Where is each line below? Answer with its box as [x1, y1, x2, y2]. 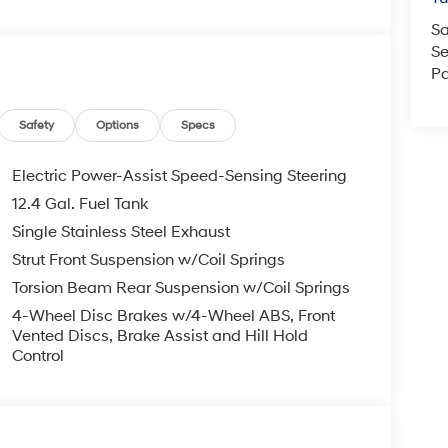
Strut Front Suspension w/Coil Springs [11, 250, 285, 271]
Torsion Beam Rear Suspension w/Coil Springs [11, 278, 350, 299]
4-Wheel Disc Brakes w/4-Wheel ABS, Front [11, 306, 335, 327]
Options [96, 118, 140, 134]
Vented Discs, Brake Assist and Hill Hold [11, 326, 308, 347]
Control [11, 346, 64, 367]
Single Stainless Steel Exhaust [11, 222, 230, 243]
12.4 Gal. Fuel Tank [11, 194, 148, 215]
